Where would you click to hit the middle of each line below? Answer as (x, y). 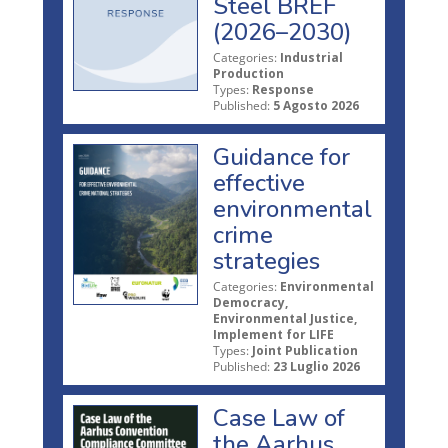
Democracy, (250, 302)
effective (259, 182)
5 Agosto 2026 (316, 105)
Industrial (311, 57)
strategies (266, 260)
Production (248, 73)
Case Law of (279, 417)
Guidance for (281, 156)
